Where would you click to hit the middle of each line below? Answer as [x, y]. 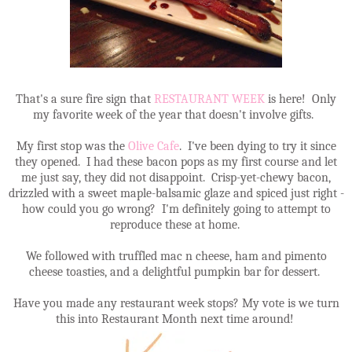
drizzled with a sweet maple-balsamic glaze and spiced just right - [176, 194]
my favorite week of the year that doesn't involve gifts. [176, 115]
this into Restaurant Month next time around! [176, 319]
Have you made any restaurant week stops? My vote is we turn [176, 304]
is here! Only [302, 99]
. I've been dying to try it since [257, 147]
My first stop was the [72, 147]
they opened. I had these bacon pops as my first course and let [176, 162]
